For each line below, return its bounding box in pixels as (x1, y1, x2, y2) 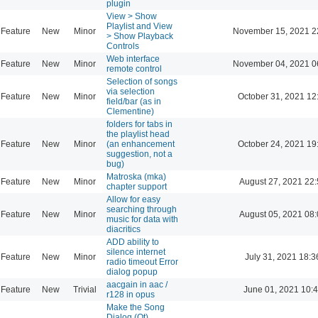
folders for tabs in (106, 119, 172, 129)
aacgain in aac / (106, 279, 168, 290)
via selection (106, 86, 155, 97)
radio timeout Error (106, 256, 178, 267)
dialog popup (106, 266, 158, 277)
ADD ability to (106, 236, 159, 247)
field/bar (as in (106, 96, 161, 106)
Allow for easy (106, 194, 160, 204)
